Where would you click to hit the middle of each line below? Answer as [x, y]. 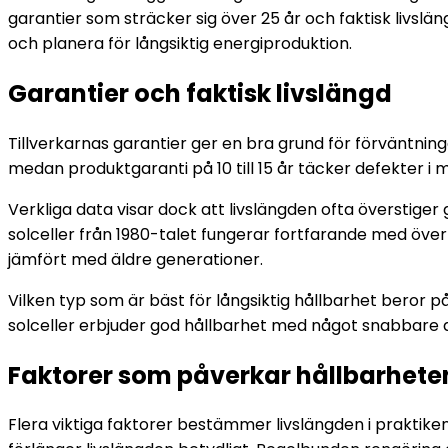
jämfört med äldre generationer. [135, 259]
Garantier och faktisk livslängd [200, 93]
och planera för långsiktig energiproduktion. [180, 43]
